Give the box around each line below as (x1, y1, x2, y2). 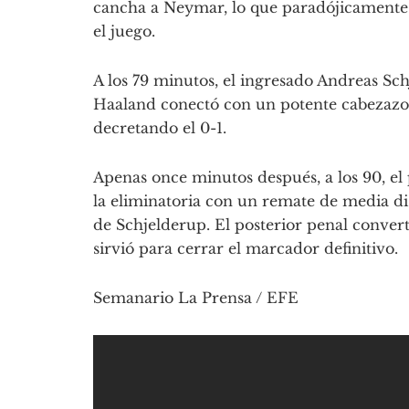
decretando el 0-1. (93, 119, 226, 138)
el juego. (93, 22, 155, 41)
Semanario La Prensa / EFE (93, 288, 299, 308)
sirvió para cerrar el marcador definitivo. (93, 239, 398, 258)
